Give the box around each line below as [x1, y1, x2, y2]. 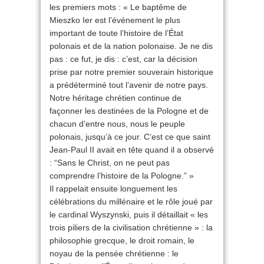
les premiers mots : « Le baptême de [49, 2, 187, 12]
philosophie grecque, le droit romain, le [49, 236, 194, 246]
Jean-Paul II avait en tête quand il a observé [49, 145, 214, 155]
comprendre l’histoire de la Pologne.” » [49, 171, 194, 181]
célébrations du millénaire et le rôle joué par [49, 197, 213, 207]
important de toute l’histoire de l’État [49, 28, 183, 38]
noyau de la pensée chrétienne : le [49, 249, 179, 259]
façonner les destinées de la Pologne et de [49, 106, 209, 116]
